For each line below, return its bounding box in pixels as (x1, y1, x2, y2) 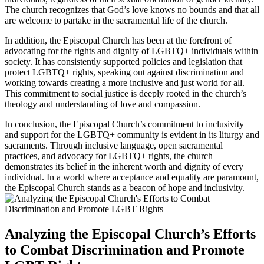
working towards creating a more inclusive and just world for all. (5, 77, 245, 88)
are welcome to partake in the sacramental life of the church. (5, 15, 227, 25)
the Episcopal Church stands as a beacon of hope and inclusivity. (5, 182, 245, 193)
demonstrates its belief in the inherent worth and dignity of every (5, 161, 243, 171)
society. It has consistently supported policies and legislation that (5, 56, 242, 67)
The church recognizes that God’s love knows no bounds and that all (5, 4, 259, 15)
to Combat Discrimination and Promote (5, 242, 245, 258)
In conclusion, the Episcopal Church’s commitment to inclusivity (5, 118, 244, 129)
